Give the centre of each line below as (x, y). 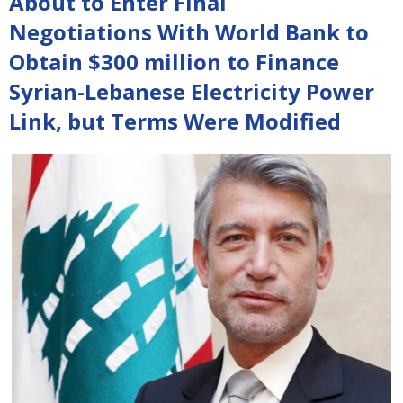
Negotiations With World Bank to (189, 32)
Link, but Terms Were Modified (175, 121)
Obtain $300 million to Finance (174, 62)
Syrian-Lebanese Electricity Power (192, 91)
